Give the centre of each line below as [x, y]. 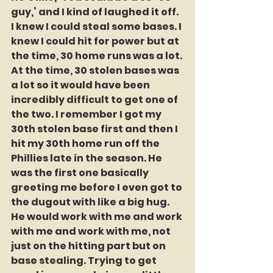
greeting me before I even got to [97, 188]
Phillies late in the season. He [87, 158]
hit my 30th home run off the [86, 144]
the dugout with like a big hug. [91, 202]
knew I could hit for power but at [96, 41]
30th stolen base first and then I [95, 129]
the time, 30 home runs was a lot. [97, 56]
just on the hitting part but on [89, 246]
